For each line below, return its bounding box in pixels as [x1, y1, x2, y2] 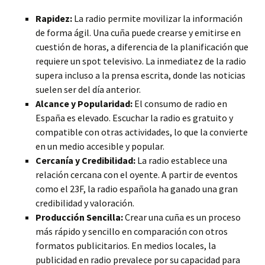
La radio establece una [135, 154, 227, 166]
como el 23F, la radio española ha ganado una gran [35, 183, 238, 195]
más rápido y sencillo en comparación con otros [35, 225, 228, 237]
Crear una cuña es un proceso [123, 211, 241, 223]
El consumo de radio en [132, 98, 227, 109]
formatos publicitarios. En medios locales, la [35, 240, 216, 251]
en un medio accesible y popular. [35, 140, 164, 152]
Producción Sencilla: [35, 211, 123, 223]
